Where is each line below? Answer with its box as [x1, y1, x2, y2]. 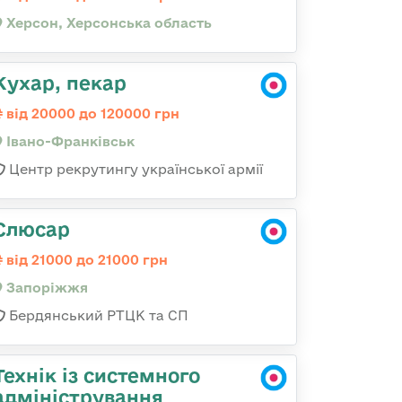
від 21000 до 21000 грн [3, 252, 168, 267]
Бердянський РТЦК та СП [5, 308, 188, 323]
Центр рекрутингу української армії [5, 162, 263, 177]
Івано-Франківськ [3, 134, 135, 149]
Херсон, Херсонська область [3, 15, 212, 31]
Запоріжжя [3, 280, 88, 295]
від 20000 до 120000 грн [3, 106, 179, 121]
